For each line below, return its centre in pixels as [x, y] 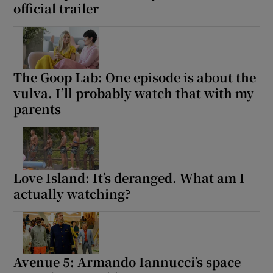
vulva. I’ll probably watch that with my [134, 93]
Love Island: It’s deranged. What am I [129, 177]
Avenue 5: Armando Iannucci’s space [127, 262]
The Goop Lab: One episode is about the [135, 77]
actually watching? [72, 193]
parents [37, 108]
